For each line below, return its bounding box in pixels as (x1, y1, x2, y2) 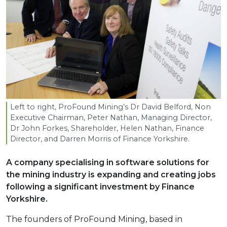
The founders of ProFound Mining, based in (6, 214, 182, 224)
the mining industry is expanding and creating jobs (6, 169, 216, 179)
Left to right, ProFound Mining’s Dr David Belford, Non (10, 102, 211, 111)
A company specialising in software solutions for (6, 157, 209, 167)
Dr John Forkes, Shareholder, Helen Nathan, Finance (10, 123, 204, 133)
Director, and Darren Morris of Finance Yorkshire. (10, 134, 190, 143)
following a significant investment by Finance (6, 181, 195, 192)
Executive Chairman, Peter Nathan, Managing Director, (10, 112, 212, 122)
